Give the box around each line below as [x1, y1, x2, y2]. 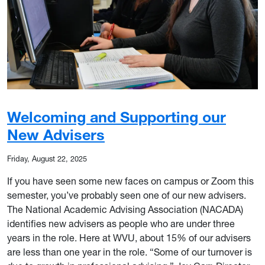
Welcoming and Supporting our [7, 107, 226, 126]
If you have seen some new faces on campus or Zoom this [7, 174, 254, 187]
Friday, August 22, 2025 [7, 154, 87, 163]
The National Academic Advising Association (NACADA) [7, 203, 243, 215]
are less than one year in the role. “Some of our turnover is [7, 245, 252, 258]
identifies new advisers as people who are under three [7, 217, 235, 230]
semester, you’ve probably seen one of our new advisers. [7, 189, 246, 201]
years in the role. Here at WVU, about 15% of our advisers [7, 231, 251, 244]
